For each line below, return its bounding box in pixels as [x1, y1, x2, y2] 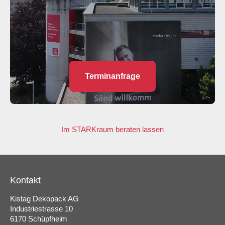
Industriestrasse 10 [10, 204, 73, 213]
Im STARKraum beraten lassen [61, 125, 164, 134]
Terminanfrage [85, 72, 140, 80]
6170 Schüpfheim [10, 214, 67, 223]
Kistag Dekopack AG [10, 194, 79, 203]
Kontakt [10, 175, 41, 185]
